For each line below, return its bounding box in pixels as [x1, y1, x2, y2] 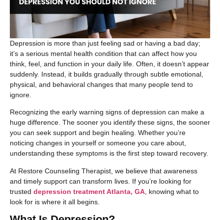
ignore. [10, 91, 31, 99]
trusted [10, 187, 33, 195]
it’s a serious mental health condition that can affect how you [10, 50, 197, 58]
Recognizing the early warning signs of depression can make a [10, 108, 204, 116]
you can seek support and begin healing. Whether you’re [10, 129, 186, 137]
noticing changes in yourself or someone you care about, [10, 139, 186, 147]
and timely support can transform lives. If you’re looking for [10, 177, 192, 185]
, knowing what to [145, 187, 199, 195]
